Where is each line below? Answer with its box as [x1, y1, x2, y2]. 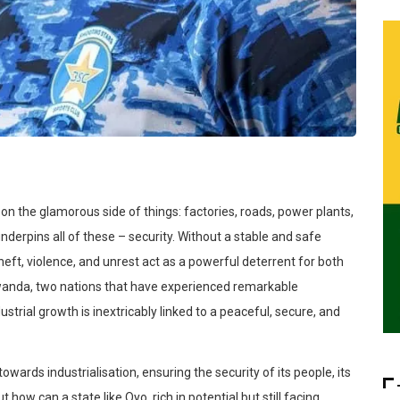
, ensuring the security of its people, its [137, 365, 351, 380]
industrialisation [47, 365, 137, 380]
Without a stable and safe [175, 229, 321, 245]
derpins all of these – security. [8, 229, 175, 245]
